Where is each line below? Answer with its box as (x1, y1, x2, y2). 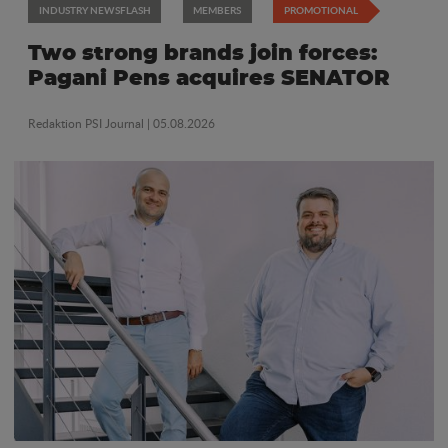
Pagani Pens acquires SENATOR (28, 67, 390, 89)
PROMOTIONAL (283, 2, 358, 17)
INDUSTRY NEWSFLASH (38, 2, 151, 17)
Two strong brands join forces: (28, 42, 377, 64)
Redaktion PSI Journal (28, 115, 147, 133)
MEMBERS (193, 2, 241, 17)
